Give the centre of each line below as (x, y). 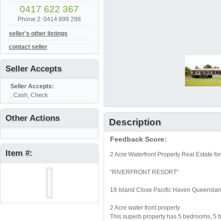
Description (135, 122)
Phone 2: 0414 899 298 (49, 19)
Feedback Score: (138, 139)
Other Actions (33, 118)
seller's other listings (38, 34)
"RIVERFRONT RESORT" (144, 172)
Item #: (19, 153)
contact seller (28, 47)
